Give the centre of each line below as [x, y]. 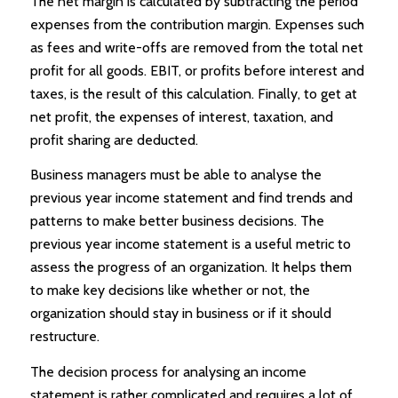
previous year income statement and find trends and [191, 198]
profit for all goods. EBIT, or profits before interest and [197, 70]
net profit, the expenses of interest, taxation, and [181, 116]
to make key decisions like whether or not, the [170, 291]
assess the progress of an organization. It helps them [191, 267]
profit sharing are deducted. [114, 139]
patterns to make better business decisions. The [177, 221]
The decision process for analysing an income [168, 371]
